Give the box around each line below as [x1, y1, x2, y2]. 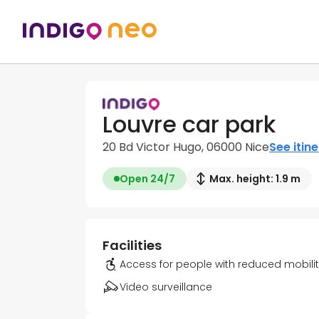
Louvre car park [103, 108, 276, 141]
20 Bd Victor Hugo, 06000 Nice [103, 139, 269, 156]
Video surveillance [120, 280, 212, 295]
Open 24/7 [120, 172, 175, 187]
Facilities [103, 236, 162, 255]
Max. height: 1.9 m [209, 172, 300, 187]
